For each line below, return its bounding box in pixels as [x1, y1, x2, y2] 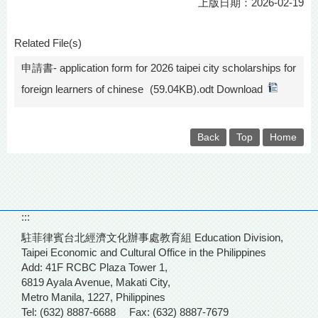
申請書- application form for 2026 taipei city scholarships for [21, 61, 296, 74]
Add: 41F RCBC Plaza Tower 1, [21, 261, 168, 273]
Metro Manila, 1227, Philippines [21, 290, 165, 303]
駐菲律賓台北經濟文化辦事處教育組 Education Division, [21, 231, 283, 243]
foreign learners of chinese [21, 82, 143, 95]
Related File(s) [14, 36, 82, 49]
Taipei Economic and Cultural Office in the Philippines [21, 246, 266, 258]
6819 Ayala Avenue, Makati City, [21, 275, 170, 288]
